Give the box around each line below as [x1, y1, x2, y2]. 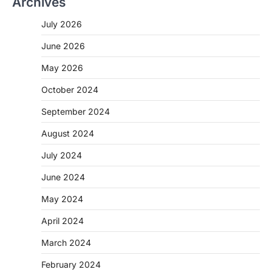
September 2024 [41, 106, 110, 117]
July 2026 [41, 19, 82, 30]
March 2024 [41, 237, 91, 248]
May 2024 [41, 194, 83, 205]
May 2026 [41, 63, 83, 73]
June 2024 [41, 172, 85, 183]
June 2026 [41, 41, 85, 52]
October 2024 [41, 84, 98, 95]
